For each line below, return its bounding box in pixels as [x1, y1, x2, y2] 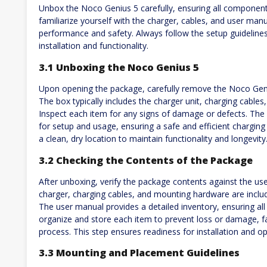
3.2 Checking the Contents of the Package [39, 153, 253, 167]
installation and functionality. [39, 40, 148, 52]
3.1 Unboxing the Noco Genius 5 [39, 60, 199, 74]
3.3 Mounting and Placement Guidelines [39, 246, 240, 260]
